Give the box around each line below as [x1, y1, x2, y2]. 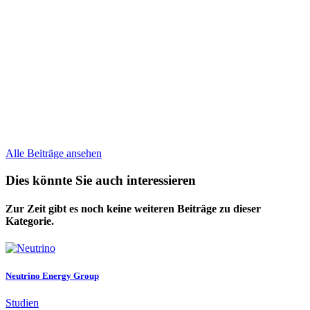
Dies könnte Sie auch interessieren [6, 172, 196, 188]
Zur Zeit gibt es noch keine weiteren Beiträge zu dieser [6, 203, 261, 215]
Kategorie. [6, 215, 54, 228]
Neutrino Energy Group [6, 270, 99, 281]
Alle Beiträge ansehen [6, 147, 102, 160]
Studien [6, 296, 39, 309]
